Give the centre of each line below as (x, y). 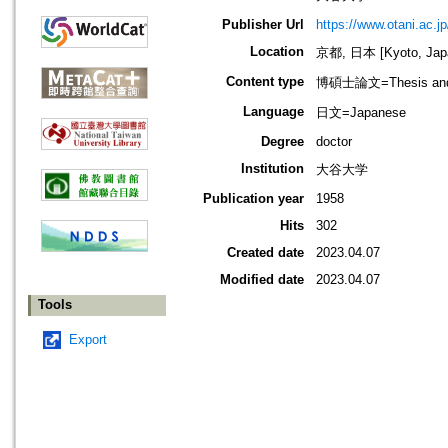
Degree (282, 142)
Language (273, 112)
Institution (272, 169)
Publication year (253, 199)
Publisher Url (263, 25)
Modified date (262, 280)
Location (277, 52)
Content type (265, 82)
